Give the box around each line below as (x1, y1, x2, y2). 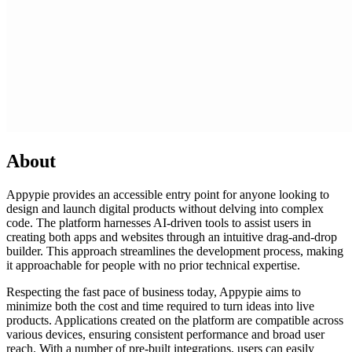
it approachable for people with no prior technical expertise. (6, 258, 300, 273)
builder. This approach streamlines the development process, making (6, 244, 343, 258)
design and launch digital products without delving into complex (6, 202, 324, 216)
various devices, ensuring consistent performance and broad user (6, 328, 324, 342)
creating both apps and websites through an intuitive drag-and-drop (6, 230, 337, 244)
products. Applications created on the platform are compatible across (6, 313, 343, 328)
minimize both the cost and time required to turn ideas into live (6, 299, 314, 313)
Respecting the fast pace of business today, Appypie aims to (6, 285, 301, 299)
